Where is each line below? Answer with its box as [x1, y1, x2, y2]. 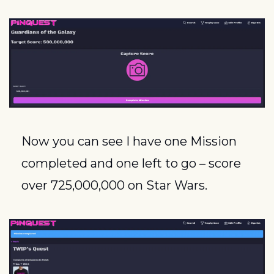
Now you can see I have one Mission [21, 133, 237, 149]
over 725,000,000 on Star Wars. [21, 177, 207, 193]
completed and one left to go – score [21, 155, 241, 171]
